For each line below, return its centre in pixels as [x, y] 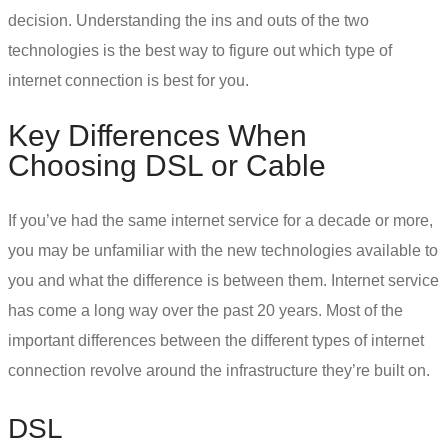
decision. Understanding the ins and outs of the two [188, 20]
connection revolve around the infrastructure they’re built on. [219, 370]
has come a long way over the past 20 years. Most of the [205, 310]
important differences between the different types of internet [216, 340]
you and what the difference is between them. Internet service [223, 280]
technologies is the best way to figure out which [174, 50]
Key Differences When [157, 135]
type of [366, 50]
